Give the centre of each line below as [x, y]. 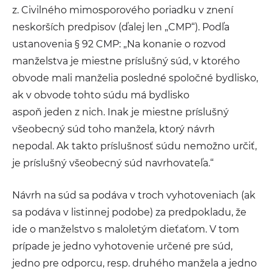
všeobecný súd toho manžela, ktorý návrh [114, 129]
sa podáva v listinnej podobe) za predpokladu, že [129, 212]
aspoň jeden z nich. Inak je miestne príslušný [121, 112]
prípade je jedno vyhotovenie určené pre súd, [122, 246]
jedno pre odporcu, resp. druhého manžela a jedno [134, 263]
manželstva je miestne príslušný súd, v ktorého [126, 61]
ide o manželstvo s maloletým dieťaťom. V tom [126, 229]
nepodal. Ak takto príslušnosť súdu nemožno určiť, [134, 146]
